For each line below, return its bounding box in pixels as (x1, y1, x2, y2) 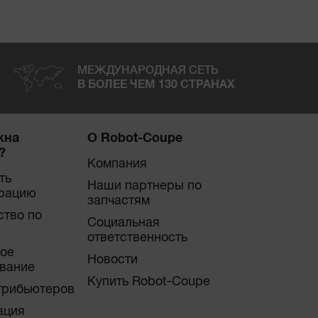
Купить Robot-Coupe (87, 275, 211, 289)
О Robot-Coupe (87, 132, 183, 146)
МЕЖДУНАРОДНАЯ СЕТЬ (77, 65, 219, 77)
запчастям (87, 194, 150, 208)
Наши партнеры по (87, 180, 202, 193)
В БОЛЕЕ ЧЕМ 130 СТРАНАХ (77, 79, 235, 90)
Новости (87, 253, 138, 267)
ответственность (87, 231, 188, 245)
